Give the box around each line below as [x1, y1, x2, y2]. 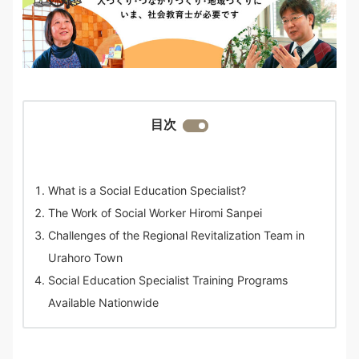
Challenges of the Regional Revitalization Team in [48, 228, 305, 243]
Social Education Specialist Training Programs [48, 273, 288, 288]
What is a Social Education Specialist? [48, 184, 246, 198]
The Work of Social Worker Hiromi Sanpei [48, 206, 262, 220]
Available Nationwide [48, 296, 159, 310]
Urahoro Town [48, 251, 123, 265]
